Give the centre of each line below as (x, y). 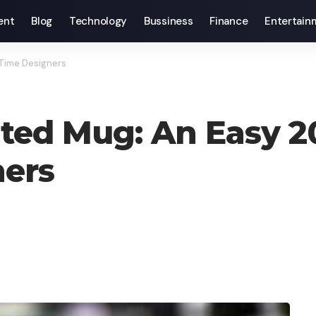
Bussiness (169, 21)
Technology (98, 21)
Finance (229, 21)
